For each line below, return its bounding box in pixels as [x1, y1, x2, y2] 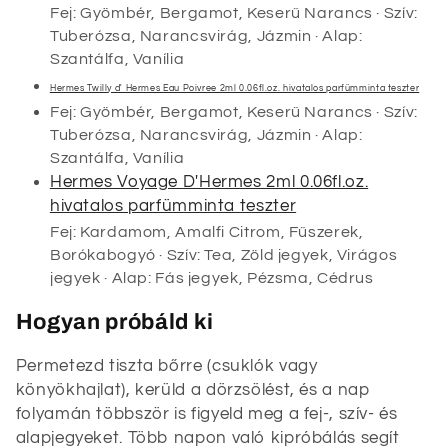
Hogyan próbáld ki [15, 310, 214, 335]
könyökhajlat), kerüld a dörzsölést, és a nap [15, 381, 371, 400]
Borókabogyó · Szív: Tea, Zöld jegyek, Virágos [49, 246, 398, 263]
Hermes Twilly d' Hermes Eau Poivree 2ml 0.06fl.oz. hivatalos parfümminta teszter [49, 82, 420, 93]
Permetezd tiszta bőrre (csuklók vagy [15, 357, 318, 376]
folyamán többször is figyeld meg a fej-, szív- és [15, 405, 398, 424]
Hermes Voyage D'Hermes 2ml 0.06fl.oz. [49, 173, 369, 192]
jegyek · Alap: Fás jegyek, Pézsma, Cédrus [49, 269, 374, 286]
